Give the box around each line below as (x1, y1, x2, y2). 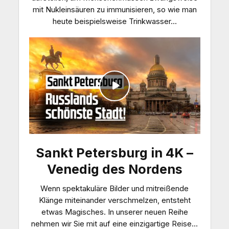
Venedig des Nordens (47, 161, 182, 177)
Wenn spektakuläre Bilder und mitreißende (40, 183, 189, 193)
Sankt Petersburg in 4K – (36, 145, 193, 161)
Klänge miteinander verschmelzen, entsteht (38, 195, 191, 205)
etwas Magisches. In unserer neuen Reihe (41, 207, 188, 217)
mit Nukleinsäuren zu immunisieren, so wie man (32, 5, 197, 15)
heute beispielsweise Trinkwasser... (52, 16, 177, 27)
